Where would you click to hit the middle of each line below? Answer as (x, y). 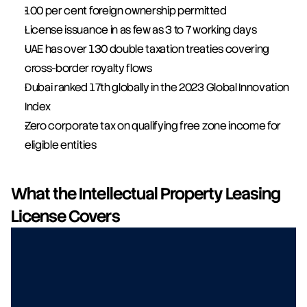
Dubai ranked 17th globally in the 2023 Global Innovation (157, 88)
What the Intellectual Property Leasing (146, 194)
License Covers (65, 217)
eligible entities (61, 145)
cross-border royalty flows (88, 69)
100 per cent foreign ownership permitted (126, 11)
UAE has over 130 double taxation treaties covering (147, 49)
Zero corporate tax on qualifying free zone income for (153, 126)
